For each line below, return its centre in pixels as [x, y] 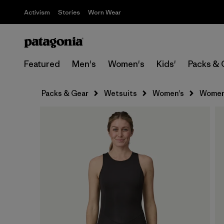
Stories [69, 12]
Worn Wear [104, 12]
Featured [42, 64]
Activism [37, 12]
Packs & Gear [65, 93]
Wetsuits [120, 93]
